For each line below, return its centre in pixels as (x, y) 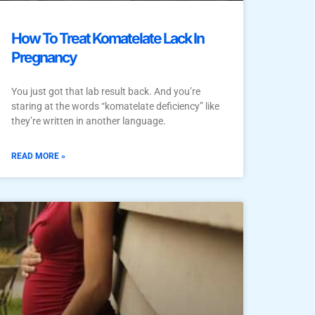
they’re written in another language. (89, 121)
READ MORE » (38, 156)
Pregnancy (44, 57)
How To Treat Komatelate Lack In (108, 38)
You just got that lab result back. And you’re (106, 91)
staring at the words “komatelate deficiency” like (115, 106)
